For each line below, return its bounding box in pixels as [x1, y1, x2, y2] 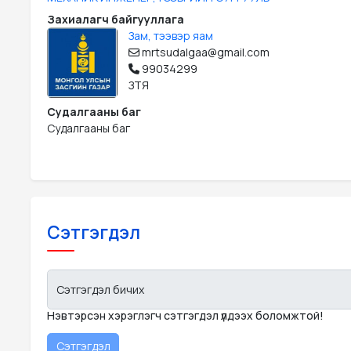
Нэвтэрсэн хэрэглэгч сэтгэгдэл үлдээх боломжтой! [47, 307, 324, 323]
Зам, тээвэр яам [128, 28, 213, 44]
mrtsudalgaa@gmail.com [139, 45, 270, 60]
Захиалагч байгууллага [47, 12, 184, 27]
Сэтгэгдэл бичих [56, 281, 144, 297]
